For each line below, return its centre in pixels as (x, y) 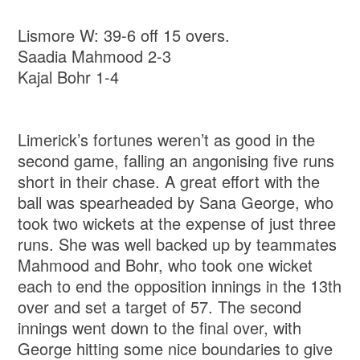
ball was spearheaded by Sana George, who (176, 202)
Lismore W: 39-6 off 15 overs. (124, 35)
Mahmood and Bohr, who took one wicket (166, 265)
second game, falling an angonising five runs (176, 161)
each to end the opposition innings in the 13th (180, 286)
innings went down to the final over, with (160, 328)
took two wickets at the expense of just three (177, 223)
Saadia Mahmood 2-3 (95, 56)
